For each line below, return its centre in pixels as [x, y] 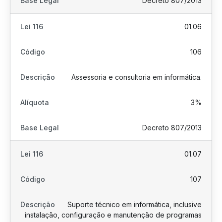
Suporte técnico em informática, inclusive [135, 204]
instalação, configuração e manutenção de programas [113, 215]
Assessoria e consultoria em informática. [137, 77]
